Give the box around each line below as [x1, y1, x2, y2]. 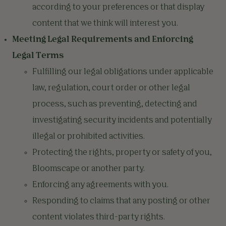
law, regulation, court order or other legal [32, 84, 190, 92]
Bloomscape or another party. [32, 165, 145, 173]
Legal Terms [12, 52, 64, 60]
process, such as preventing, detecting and [32, 100, 197, 108]
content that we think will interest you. [32, 20, 178, 28]
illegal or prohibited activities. [32, 133, 145, 141]
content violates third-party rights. [32, 213, 165, 221]
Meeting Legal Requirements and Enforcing [12, 36, 193, 44]
